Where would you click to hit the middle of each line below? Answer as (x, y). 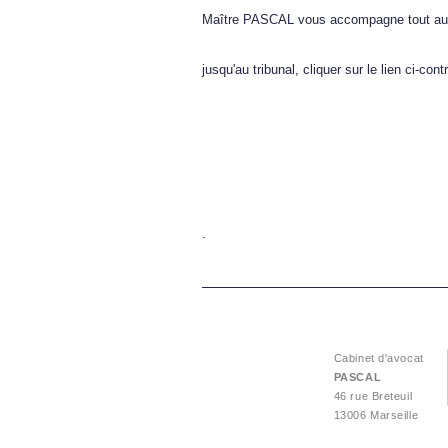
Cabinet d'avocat (378, 358)
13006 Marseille (376, 415)
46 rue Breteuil (373, 396)
